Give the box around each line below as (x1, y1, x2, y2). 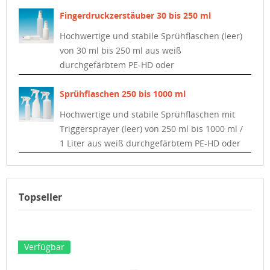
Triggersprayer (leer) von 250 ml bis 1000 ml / (59, 123, 243, 134)
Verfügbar (24, 241, 64, 253)
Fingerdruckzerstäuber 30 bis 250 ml (59, 10, 211, 21)
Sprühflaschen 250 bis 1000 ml (59, 88, 186, 99)
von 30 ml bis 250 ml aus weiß (59, 45, 181, 56)
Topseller (19, 190, 62, 204)
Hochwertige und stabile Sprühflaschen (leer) (59, 30, 242, 42)
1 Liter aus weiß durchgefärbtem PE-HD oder (59, 137, 240, 149)
